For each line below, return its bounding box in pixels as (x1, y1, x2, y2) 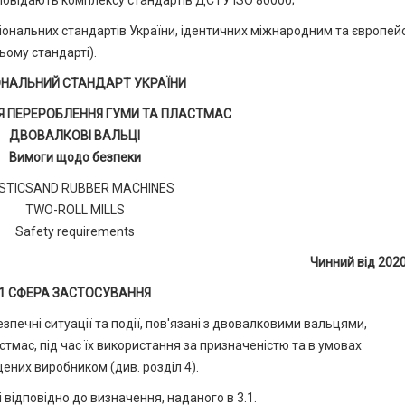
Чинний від (309, 255, 378, 269)
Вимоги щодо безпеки (8, 150, 141, 165)
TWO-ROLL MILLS (24, 202, 125, 217)
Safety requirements (14, 224, 135, 239)
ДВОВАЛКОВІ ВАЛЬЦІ (9, 128, 141, 143)
